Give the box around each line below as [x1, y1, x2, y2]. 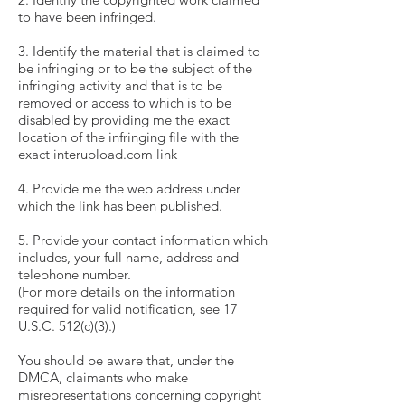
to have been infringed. [18, 8, 156, 25]
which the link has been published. [18, 197, 222, 214]
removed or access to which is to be [18, 94, 231, 111]
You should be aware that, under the [18, 352, 234, 369]
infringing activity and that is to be [18, 77, 222, 94]
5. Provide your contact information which [18, 231, 268, 249]
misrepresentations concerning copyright [18, 386, 261, 403]
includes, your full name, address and [18, 249, 239, 266]
